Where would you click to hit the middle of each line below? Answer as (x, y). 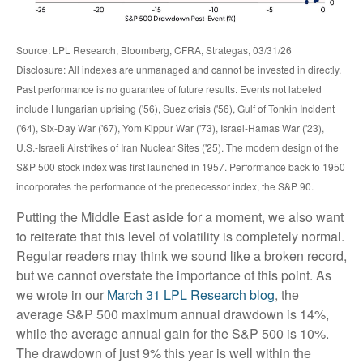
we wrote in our (62, 295)
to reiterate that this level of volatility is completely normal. (180, 237)
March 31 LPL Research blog (191, 295)
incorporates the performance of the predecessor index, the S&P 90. (165, 186)
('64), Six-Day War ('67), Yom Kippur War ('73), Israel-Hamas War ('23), (170, 128)
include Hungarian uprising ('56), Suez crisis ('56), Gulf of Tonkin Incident (175, 109)
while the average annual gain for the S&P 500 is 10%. (173, 334)
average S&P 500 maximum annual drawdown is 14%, (173, 314)
